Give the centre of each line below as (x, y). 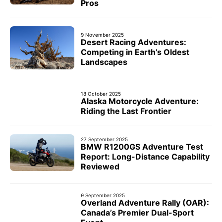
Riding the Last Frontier (126, 111)
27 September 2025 (104, 139)
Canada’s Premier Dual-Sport (137, 213)
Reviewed (100, 167)
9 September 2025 (103, 195)
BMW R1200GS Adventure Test (142, 147)
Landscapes (104, 62)
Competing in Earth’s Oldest (135, 52)
